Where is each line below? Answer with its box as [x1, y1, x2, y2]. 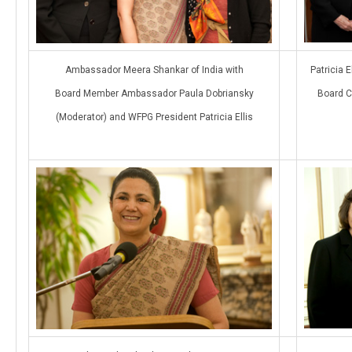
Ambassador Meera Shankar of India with [64, 64, 244, 75]
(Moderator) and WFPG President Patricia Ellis [55, 111, 253, 123]
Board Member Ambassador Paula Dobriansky [54, 87, 254, 99]
